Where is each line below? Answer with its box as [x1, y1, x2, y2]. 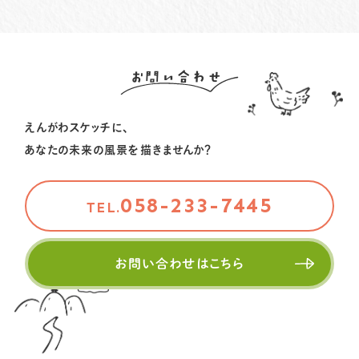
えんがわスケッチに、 [25, 121, 130, 133]
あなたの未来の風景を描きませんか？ [25, 143, 214, 155]
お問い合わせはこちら [115, 256, 244, 270]
